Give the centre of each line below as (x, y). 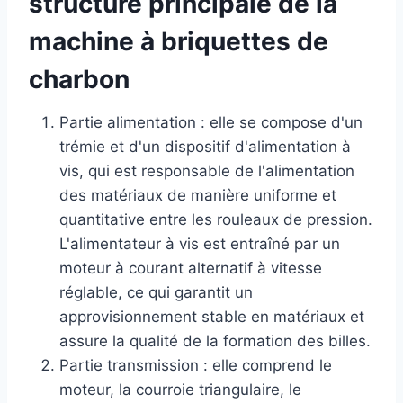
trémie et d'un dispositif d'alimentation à (205, 146)
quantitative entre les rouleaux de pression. (216, 219)
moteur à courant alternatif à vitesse (191, 268)
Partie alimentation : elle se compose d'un (211, 122)
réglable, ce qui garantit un (156, 292)
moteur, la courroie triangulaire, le (180, 389)
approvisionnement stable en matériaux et (212, 316)
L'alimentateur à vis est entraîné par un (200, 243)
